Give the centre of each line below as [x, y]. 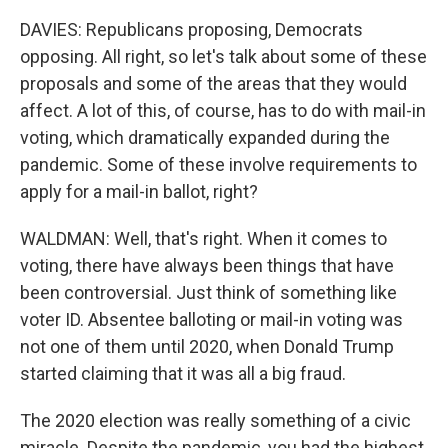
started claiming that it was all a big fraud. [183, 373]
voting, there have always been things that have [207, 265]
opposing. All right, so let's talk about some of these [223, 56]
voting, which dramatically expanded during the [205, 137]
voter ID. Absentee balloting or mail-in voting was [211, 319]
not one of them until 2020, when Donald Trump [207, 346]
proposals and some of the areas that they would [213, 83]
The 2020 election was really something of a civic [215, 420]
